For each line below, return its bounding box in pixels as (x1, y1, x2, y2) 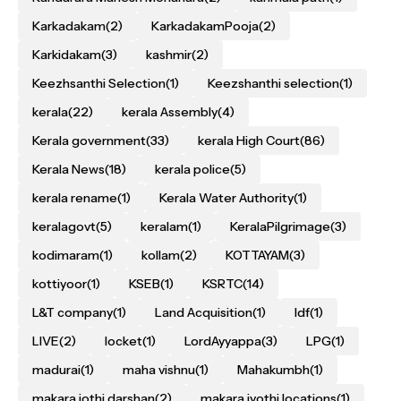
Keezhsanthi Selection (32, 75, 166, 92)
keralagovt (32, 218, 96, 235)
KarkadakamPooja (151, 18, 259, 35)
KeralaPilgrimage (230, 218, 330, 235)
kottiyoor (32, 276, 87, 293)
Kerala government (32, 132, 146, 149)
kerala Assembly (122, 104, 218, 121)
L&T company (32, 304, 113, 321)
